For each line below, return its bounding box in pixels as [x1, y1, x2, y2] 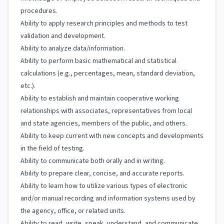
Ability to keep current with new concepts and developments [20, 131, 203, 141]
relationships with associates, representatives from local [20, 106, 192, 116]
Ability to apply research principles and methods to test [20, 18, 187, 28]
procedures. [20, 6, 57, 16]
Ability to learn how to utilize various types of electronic [20, 181, 187, 191]
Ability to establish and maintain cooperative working [20, 93, 179, 103]
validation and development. [20, 31, 105, 41]
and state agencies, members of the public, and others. [20, 118, 187, 128]
